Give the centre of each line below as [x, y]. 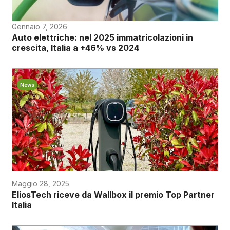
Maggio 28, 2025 [40, 183]
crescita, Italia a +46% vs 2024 [75, 47]
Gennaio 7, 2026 [39, 26]
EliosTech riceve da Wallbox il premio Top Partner [113, 194]
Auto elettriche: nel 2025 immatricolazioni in [102, 37]
